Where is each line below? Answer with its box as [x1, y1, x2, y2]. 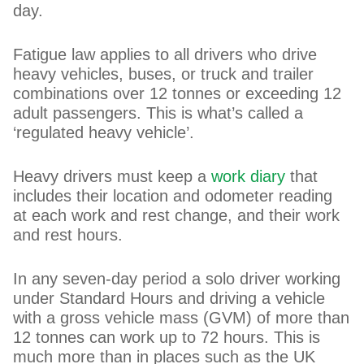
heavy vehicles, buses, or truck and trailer [13, 65, 314, 83]
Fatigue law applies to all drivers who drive [13, 45, 318, 63]
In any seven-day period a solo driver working [13, 270, 341, 288]
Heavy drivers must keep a [13, 167, 212, 185]
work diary [211, 167, 286, 185]
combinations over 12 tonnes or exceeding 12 [13, 84, 342, 102]
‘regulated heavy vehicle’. [13, 123, 195, 141]
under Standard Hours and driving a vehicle [13, 289, 326, 307]
